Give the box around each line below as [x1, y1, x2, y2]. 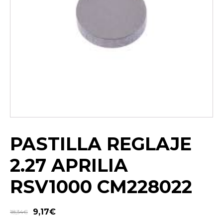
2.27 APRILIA [10, 154, 128, 177]
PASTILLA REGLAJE [10, 133, 192, 155]
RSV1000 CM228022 [10, 176, 192, 198]
